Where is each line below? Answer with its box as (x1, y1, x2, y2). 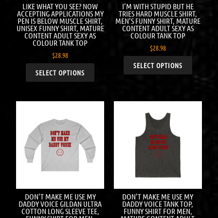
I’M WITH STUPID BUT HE (122, 1, 194, 11)
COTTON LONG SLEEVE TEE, (21, 206, 99, 216)
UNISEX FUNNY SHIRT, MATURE (16, 23, 104, 33)
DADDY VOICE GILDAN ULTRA (18, 199, 102, 209)
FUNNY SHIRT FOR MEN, (123, 206, 192, 216)
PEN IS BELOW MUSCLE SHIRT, (18, 16, 103, 26)
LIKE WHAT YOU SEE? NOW (22, 1, 98, 11)
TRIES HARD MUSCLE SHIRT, (118, 9, 197, 18)
